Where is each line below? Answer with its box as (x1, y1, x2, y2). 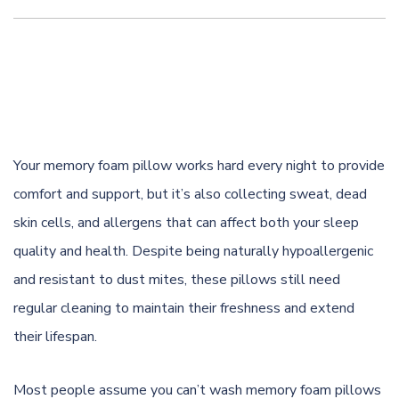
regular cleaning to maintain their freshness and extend (13, 297, 354, 318)
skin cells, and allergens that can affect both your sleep (13, 212, 359, 232)
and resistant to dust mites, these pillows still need (13, 269, 340, 289)
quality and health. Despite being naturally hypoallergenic (13, 240, 373, 261)
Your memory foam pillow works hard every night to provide (13, 155, 385, 175)
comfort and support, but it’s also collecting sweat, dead (13, 183, 367, 204)
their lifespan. (13, 326, 97, 346)
